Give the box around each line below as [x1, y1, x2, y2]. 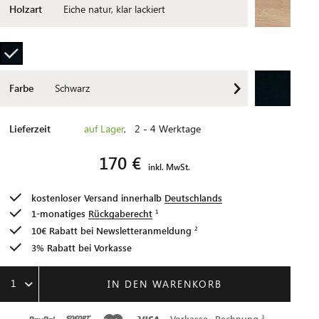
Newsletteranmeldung [96, 224, 192, 236]
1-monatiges [31, 207, 88, 219]
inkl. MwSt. [147, 161, 190, 172]
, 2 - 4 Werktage [124, 122, 201, 135]
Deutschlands [164, 192, 222, 204]
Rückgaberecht [88, 207, 152, 219]
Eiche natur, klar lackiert [63, 2, 165, 16]
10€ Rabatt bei [31, 224, 96, 236]
